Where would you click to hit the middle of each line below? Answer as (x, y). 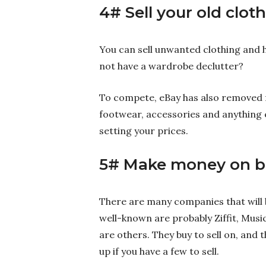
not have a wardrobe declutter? (171, 66)
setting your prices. (144, 130)
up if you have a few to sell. (159, 251)
